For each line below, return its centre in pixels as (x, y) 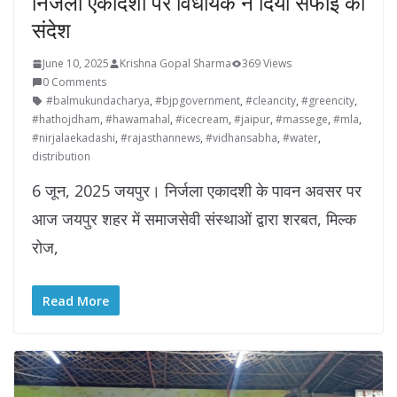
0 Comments (74, 82)
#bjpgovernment (198, 101)
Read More (76, 301)
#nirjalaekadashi (74, 138)
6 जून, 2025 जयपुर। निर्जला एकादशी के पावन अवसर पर (197, 191)
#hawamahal (138, 120)
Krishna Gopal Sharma (175, 64)
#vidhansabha (241, 138)
